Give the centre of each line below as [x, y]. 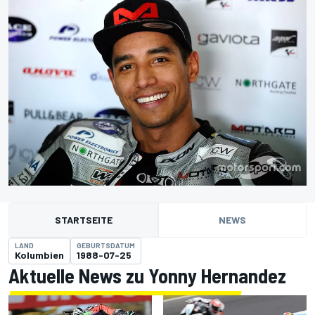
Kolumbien [39, 255]
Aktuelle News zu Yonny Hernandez [147, 276]
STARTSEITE [83, 220]
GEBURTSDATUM [106, 246]
